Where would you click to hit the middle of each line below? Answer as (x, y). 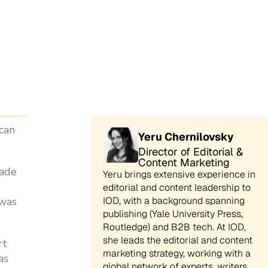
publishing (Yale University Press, (173, 214)
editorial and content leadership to (177, 188)
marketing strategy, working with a (177, 253)
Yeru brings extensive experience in (179, 174)
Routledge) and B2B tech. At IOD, (175, 227)
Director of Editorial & (191, 152)
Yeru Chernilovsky (186, 137)
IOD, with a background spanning (174, 201)
